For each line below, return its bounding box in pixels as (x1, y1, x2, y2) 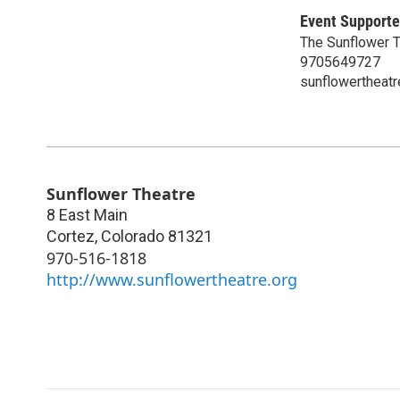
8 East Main (46, 204, 128, 224)
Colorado (101, 226, 164, 246)
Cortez (46, 226, 95, 246)
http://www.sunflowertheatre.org (46, 268, 297, 290)
